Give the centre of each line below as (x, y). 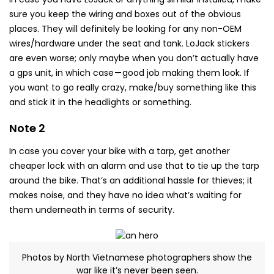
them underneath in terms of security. (92, 209)
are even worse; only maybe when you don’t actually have (134, 58)
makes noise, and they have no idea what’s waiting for (125, 195)
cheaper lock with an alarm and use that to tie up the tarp (134, 165)
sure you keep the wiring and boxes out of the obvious (125, 14)
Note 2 (27, 128)
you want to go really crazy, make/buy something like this (133, 87)
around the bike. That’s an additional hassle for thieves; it (131, 180)
